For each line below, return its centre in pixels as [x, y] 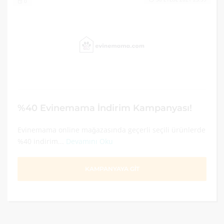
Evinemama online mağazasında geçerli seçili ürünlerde [111, 130]
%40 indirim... [42, 141]
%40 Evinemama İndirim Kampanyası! [105, 108]
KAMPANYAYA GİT [112, 169]
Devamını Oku [89, 141]
